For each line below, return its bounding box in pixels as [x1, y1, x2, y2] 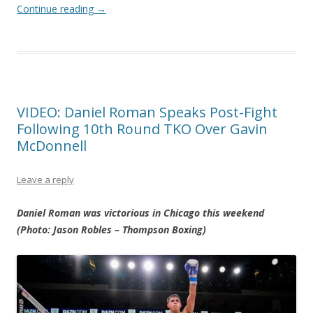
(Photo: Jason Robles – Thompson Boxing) [17, 223, 206, 237]
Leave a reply [17, 173, 74, 187]
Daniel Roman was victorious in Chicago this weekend [17, 206, 264, 220]
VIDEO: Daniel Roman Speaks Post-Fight [17, 103, 277, 122]
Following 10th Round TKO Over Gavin [17, 119, 268, 139]
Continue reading [17, 2, 96, 16]
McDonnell [17, 136, 87, 156]
